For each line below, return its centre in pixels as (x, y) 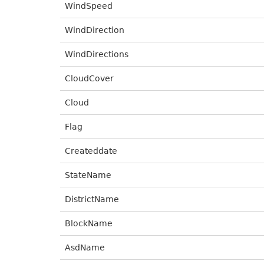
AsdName (85, 247)
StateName (88, 175)
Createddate (91, 151)
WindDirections (97, 54)
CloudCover (89, 78)
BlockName (89, 223)
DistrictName (92, 199)
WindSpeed (89, 6)
